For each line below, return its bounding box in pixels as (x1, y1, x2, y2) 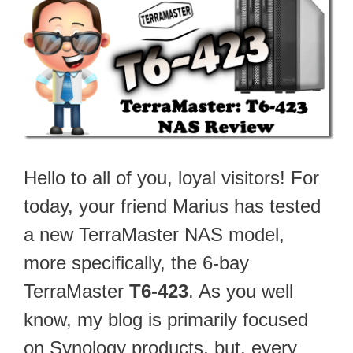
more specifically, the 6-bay (24, 251, 249, 273)
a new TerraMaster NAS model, (24, 223, 284, 245)
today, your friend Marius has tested (24, 195, 321, 217)
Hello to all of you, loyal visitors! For (24, 166, 319, 188)
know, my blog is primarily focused (24, 308, 308, 330)
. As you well (188, 280, 293, 302)
